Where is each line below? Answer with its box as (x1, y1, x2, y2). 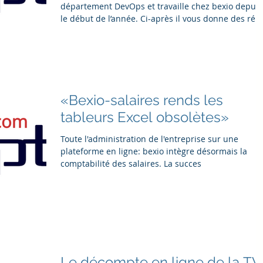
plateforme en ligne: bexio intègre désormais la (60, 146, 247, 157)
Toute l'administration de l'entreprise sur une (60, 133, 238, 144)
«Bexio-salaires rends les (60, 92, 223, 109)
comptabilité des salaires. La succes (164, 158, 201, 169)
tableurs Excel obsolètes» (60, 109, 229, 126)
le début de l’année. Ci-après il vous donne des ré (60, 13, 255, 25)
